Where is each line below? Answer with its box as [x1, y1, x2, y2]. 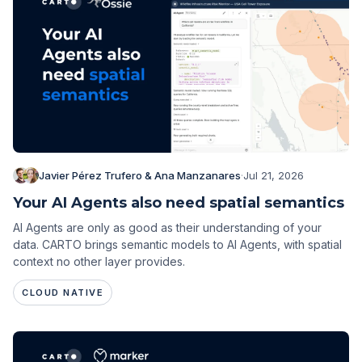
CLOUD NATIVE [22, 287, 103, 299]
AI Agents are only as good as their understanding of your [13, 221, 322, 235]
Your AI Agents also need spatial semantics [13, 194, 344, 213]
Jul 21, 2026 [243, 169, 304, 183]
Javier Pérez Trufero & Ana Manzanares [39, 169, 241, 183]
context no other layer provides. [13, 255, 185, 269]
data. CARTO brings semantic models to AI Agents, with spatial [13, 238, 342, 252]
